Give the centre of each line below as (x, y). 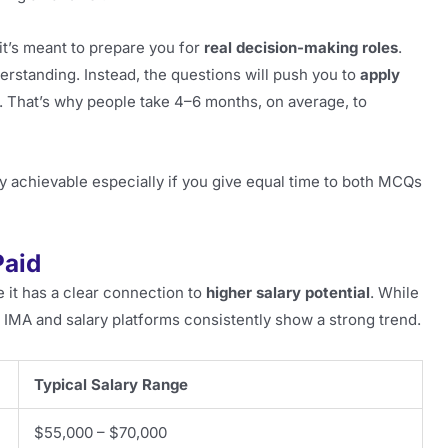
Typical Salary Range (111, 384)
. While (394, 293)
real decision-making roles (301, 47)
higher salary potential (288, 293)
